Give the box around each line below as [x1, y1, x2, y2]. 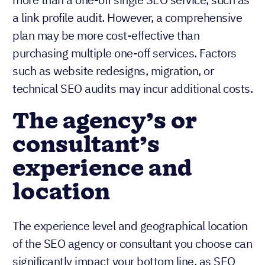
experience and [12, 153, 192, 185]
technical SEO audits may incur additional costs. [12, 80, 253, 96]
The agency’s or [12, 105, 197, 138]
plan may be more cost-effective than [12, 27, 199, 43]
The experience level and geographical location [12, 217, 247, 234]
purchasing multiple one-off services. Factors [12, 44, 237, 61]
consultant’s [12, 129, 160, 161]
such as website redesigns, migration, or [12, 62, 214, 79]
